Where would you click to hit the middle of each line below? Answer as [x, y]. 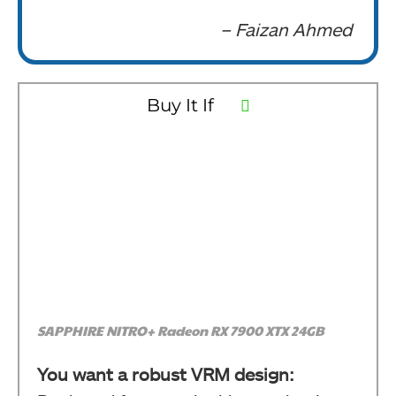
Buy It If [180, 105]
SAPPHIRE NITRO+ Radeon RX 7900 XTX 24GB [181, 330]
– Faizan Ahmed [286, 29]
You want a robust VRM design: [166, 373]
